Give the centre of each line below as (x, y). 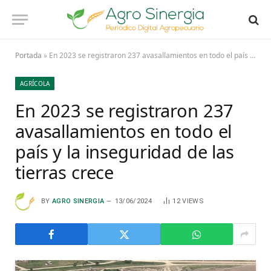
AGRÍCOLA (35, 83)
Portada (28, 55)
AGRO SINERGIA (78, 201)
